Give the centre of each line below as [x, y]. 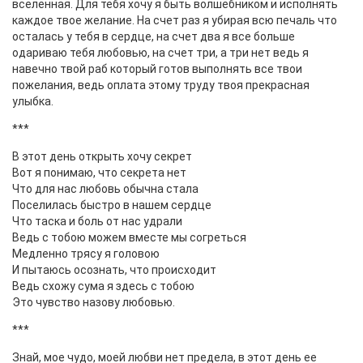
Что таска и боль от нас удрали [97, 221]
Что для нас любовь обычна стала [105, 189]
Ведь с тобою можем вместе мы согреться [129, 237]
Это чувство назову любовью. [94, 302]
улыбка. [33, 101]
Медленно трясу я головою [86, 254]
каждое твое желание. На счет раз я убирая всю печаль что [175, 20]
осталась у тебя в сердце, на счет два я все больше [154, 36]
